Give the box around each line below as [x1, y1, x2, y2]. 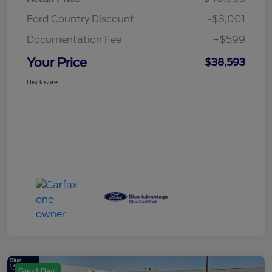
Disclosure [27, 78, 58, 86]
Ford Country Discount [27, 13, 134, 25]
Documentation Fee [27, 33, 121, 46]
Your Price [27, 55, 87, 70]
